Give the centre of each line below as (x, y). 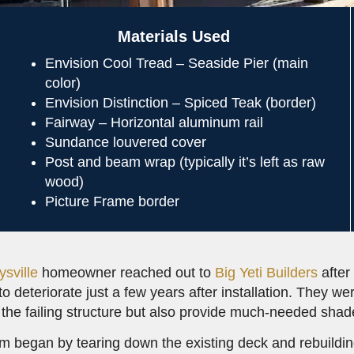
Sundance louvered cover (126, 142)
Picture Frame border (112, 201)
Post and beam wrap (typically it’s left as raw (185, 162)
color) (63, 83)
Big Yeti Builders (267, 273)
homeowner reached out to (127, 273)
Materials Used (174, 36)
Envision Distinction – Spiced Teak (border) (181, 103)
